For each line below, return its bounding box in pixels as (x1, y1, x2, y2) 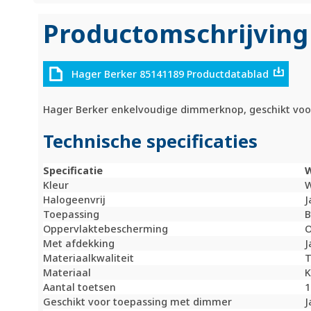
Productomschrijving (43, 16, 309, 51)
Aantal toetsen (43, 280, 117, 294)
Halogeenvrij (43, 193, 106, 207)
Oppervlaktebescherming (43, 222, 169, 236)
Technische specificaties (43, 129, 258, 154)
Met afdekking (43, 237, 115, 251)
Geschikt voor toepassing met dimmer (43, 295, 233, 309)
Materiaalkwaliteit (43, 251, 135, 265)
